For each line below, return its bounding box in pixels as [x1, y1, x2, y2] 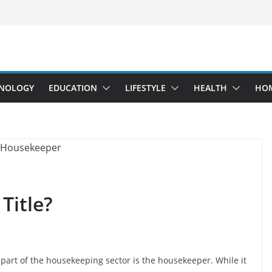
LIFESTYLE [125, 82, 166, 93]
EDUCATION [49, 82, 97, 93]
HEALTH [194, 82, 227, 93]
